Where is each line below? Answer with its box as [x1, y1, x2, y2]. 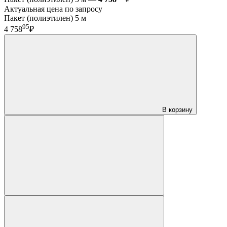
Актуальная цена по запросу [4, 5, 102, 14]
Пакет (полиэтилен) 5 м [4, 14, 86, 23]
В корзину [162, 106, 193, 114]
